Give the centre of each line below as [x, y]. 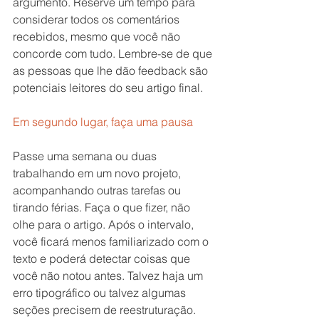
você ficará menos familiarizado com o [112, 241]
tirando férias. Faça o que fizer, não [103, 207]
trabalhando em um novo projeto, [98, 173]
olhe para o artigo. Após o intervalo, [105, 224]
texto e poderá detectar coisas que [103, 258]
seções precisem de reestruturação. [104, 309]
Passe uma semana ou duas [86, 156]
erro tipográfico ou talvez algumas [101, 292]
